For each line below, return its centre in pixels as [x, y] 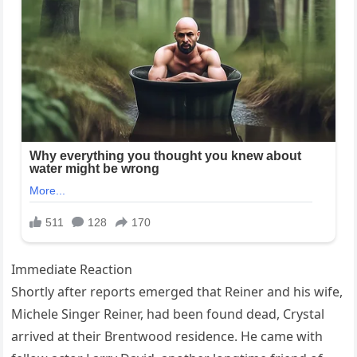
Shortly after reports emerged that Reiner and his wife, [177, 292]
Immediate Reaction [72, 270]
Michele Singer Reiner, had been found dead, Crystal [168, 314]
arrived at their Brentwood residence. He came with [167, 337]
